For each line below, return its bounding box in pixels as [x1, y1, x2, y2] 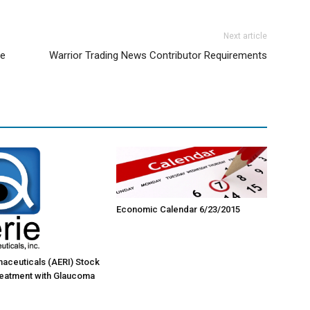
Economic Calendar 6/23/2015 [116, 203, 240, 215]
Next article [224, 31, 267, 41]
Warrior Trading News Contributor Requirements [49, 49, 267, 62]
